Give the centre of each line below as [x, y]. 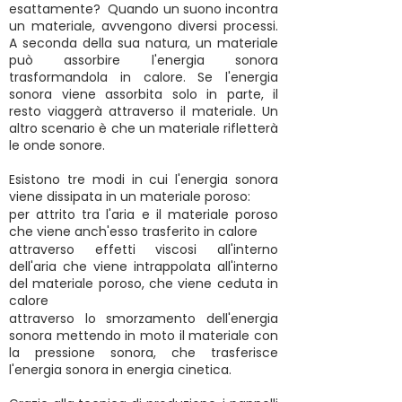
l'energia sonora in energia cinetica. [120, 370]
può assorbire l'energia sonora [144, 61]
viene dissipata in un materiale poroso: [130, 197]
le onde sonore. [57, 146]
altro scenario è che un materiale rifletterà [144, 129]
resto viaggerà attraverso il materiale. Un [144, 112]
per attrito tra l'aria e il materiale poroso [144, 215]
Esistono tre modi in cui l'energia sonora [144, 180]
